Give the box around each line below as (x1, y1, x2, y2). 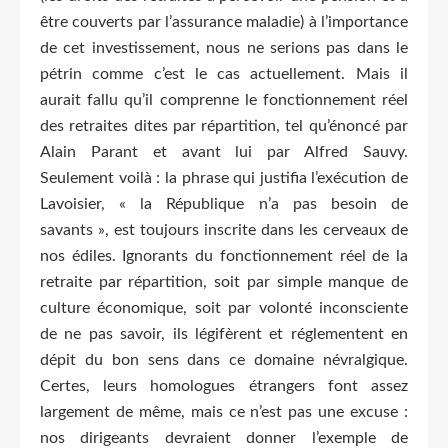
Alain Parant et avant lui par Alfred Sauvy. (40, 143, 408, 160)
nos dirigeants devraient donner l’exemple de (40, 429, 408, 446)
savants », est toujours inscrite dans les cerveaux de (40, 221, 408, 238)
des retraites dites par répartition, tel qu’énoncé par (40, 117, 408, 134)
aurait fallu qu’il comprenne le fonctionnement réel (40, 91, 408, 108)
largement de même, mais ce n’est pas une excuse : (40, 403, 408, 420)
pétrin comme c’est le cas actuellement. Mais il (40, 65, 408, 82)
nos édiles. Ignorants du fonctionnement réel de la (40, 247, 408, 264)
